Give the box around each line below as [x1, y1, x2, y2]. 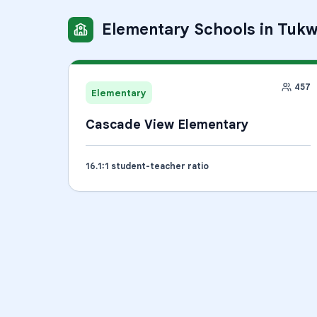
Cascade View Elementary [86, 117, 248, 132]
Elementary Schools [102, 20, 255, 39]
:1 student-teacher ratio [102, 161, 209, 171]
